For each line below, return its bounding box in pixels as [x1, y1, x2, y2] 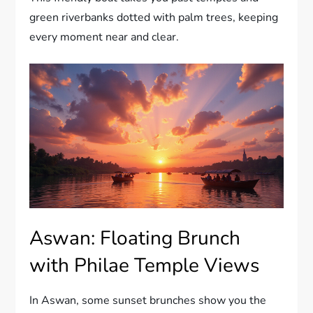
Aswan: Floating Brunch [29, 225, 241, 252]
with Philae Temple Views [29, 252, 260, 279]
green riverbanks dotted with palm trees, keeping [29, 9, 279, 25]
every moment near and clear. [29, 29, 180, 45]
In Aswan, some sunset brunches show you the [29, 293, 267, 309]
